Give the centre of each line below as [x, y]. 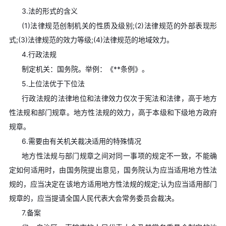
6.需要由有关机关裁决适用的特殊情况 [81, 141]
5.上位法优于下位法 [53, 83]
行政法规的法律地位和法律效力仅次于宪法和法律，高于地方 [119, 98]
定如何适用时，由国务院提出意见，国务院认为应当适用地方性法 [113, 169]
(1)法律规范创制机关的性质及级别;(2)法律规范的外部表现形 [119, 25]
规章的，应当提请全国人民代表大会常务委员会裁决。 [94, 198]
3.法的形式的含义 [49, 11]
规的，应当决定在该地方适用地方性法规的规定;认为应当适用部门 [113, 184]
